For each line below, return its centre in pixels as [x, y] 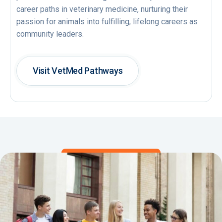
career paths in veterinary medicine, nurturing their [102, 9]
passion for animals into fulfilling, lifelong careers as [107, 21]
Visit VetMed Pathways [78, 70]
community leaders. [50, 34]
